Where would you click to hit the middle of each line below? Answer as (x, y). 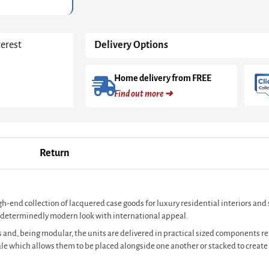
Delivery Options (131, 45)
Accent (109, 18)
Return (55, 153)
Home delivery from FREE (163, 78)
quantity (112, 31)
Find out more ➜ (143, 94)
